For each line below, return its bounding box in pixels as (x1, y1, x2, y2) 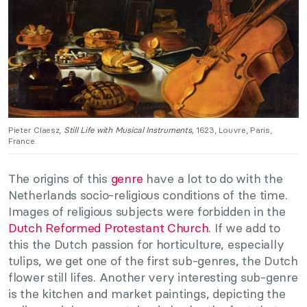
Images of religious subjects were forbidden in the (8, 204, 286, 220)
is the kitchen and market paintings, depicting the (8, 286, 286, 302)
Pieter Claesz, (8, 125, 64, 136)
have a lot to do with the (143, 171, 283, 187)
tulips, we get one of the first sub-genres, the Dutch (8, 253, 298, 269)
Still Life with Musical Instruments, (63, 125, 194, 136)
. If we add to (208, 220, 280, 236)
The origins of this (8, 171, 111, 187)
